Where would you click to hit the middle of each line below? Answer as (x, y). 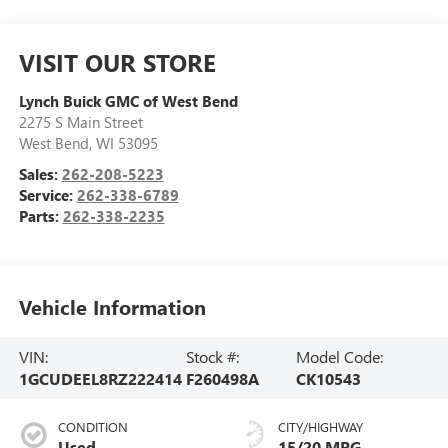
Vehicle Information (112, 307)
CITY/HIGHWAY (320, 426)
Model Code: (340, 356)
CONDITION (92, 426)
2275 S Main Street (80, 121)
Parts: (40, 215)
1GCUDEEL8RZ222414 (100, 378)
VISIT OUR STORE (117, 61)
